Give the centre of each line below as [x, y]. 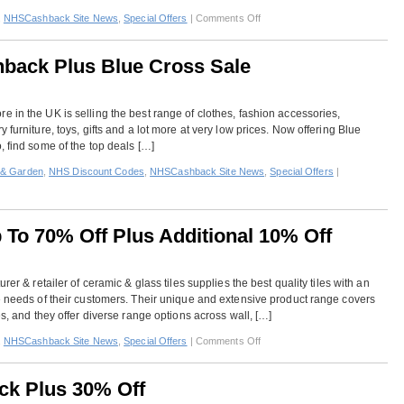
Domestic [281, 50]
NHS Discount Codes [96, 171]
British [274, 356]
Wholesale [283, 33]
